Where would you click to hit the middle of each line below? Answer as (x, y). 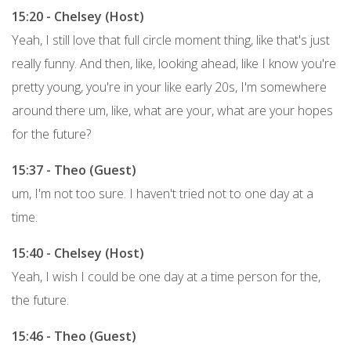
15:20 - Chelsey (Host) (78, 16)
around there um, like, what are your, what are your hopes (172, 110)
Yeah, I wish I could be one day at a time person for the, (166, 276)
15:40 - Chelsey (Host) (78, 253)
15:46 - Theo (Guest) (74, 336)
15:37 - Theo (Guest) (74, 170)
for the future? (51, 134)
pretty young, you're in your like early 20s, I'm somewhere (169, 87)
